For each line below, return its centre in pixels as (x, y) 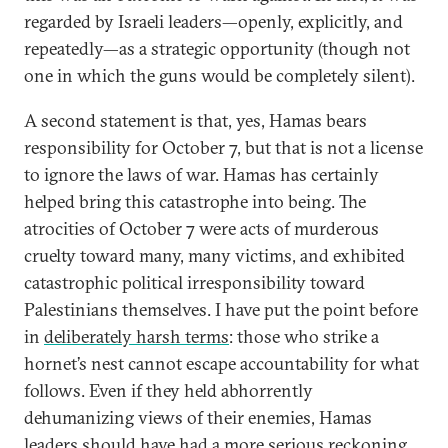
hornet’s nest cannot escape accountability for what (221, 363)
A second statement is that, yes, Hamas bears (195, 120)
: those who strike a (304, 336)
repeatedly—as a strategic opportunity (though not (217, 48)
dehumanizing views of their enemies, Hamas (198, 417)
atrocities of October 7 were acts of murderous (201, 228)
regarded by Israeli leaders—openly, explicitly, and (213, 21)
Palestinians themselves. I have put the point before (221, 309)
